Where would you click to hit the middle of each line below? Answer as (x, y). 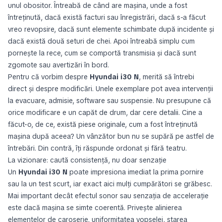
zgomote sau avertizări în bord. (58, 65)
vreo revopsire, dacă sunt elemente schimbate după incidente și (111, 29)
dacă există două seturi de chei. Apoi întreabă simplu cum (101, 41)
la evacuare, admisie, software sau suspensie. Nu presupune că (110, 101)
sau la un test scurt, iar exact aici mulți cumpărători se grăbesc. (110, 184)
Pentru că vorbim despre (49, 77)
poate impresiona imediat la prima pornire (136, 172)
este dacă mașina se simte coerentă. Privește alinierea (95, 208)
